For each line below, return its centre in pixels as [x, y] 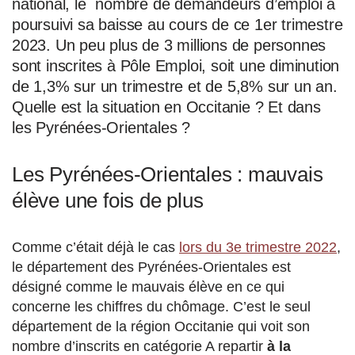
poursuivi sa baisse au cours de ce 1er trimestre [177, 24]
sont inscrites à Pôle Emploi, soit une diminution [176, 65]
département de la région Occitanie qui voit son [161, 326]
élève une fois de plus [108, 200]
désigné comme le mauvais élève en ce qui [148, 286]
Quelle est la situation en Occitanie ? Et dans [166, 107]
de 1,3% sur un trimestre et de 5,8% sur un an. [175, 86]
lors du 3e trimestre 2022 [258, 247]
